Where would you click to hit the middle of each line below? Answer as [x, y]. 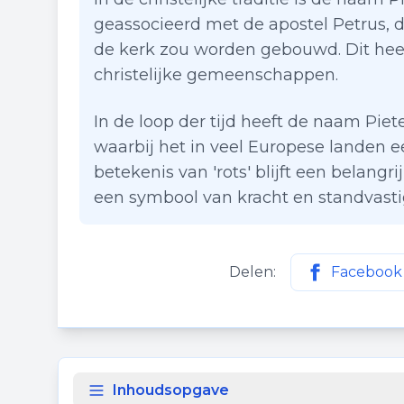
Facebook [367, 272]
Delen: [252, 272]
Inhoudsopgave [171, 390]
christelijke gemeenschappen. [216, 75]
